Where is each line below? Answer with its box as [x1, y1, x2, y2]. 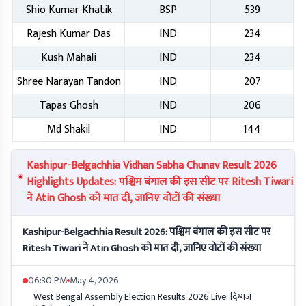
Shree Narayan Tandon [16, 72, 121, 92]
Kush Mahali [41, 48, 96, 68]
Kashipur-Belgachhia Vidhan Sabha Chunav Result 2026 [27, 156, 277, 176]
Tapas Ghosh [39, 96, 98, 115]
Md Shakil [47, 120, 90, 139]
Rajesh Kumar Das [27, 25, 111, 44]
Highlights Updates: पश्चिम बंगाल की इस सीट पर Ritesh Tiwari [27, 173, 294, 192]
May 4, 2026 [70, 273, 119, 289]
